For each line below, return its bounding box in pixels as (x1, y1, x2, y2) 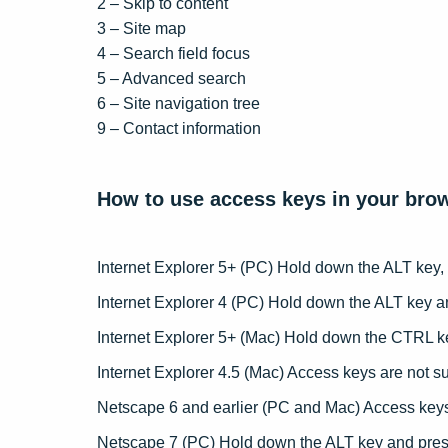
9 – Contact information (97, 120, 261, 137)
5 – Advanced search (97, 70, 246, 87)
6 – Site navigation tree (97, 95, 260, 112)
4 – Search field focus (97, 45, 250, 62)
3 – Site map (97, 20, 186, 37)
